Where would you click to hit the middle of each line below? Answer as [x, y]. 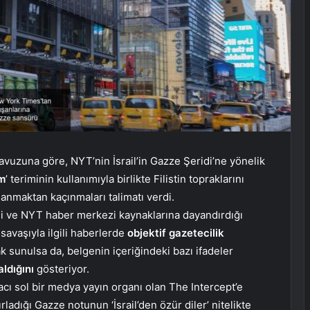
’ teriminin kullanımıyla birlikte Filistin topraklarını [125, 179]
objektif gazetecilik [174, 233]
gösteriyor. [62, 269]
